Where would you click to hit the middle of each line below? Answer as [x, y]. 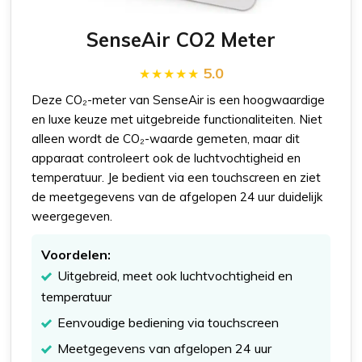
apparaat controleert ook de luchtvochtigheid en [166, 158]
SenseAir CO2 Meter [181, 40]
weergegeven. [72, 217]
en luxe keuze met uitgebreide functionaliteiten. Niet [177, 120]
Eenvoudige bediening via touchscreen [168, 323]
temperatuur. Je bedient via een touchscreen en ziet [177, 178]
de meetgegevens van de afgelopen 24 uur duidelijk [177, 197]
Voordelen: [76, 255]
